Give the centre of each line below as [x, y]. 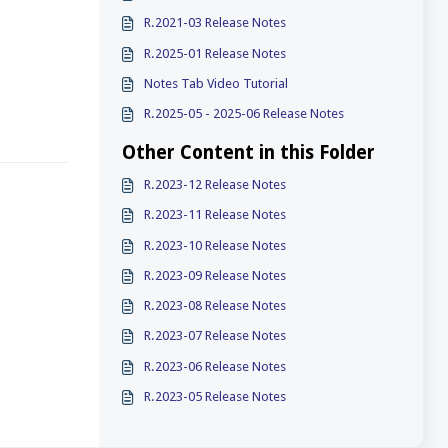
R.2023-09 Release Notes [215, 275]
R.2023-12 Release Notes [215, 184]
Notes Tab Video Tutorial [216, 83]
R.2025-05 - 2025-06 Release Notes [244, 113]
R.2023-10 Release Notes [215, 245]
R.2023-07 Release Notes [215, 336]
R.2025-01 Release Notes [215, 53]
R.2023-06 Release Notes [215, 366]
